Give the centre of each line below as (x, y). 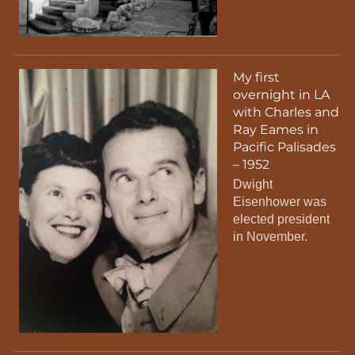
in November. (270, 236)
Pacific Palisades (284, 147)
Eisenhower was (279, 201)
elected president (281, 219)
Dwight (252, 184)
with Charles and (286, 112)
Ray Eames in (275, 129)
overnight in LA (281, 94)
